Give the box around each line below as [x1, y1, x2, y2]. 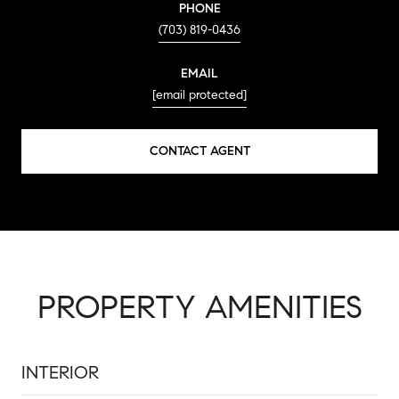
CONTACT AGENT [149, 142, 250, 159]
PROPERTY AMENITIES [37, 286, 362, 327]
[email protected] [152, 86, 247, 102]
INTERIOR [21, 361, 99, 384]
